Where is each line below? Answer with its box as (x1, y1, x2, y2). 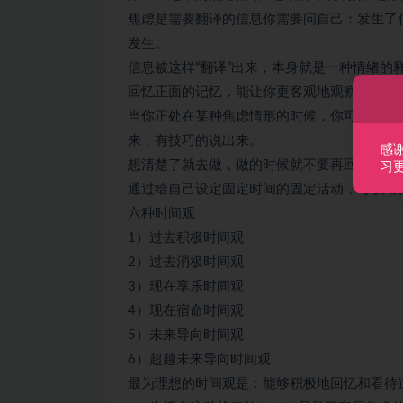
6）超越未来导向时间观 (128, 352, 271, 366)
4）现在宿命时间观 (128, 303, 244, 318)
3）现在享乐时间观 (128, 279, 244, 293)
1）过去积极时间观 (128, 230, 244, 245)
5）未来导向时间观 (128, 327, 244, 342)
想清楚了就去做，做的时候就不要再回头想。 (128, 157, 398, 172)
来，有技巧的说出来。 (128, 133, 263, 148)
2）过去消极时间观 (128, 255, 244, 269)
